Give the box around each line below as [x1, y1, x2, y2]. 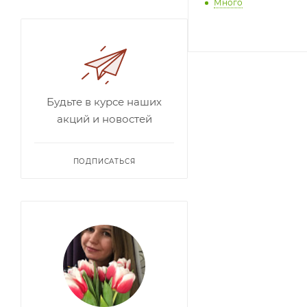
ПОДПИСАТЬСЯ [73, 157, 136, 166]
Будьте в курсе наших [47, 95, 162, 108]
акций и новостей [56, 112, 152, 125]
